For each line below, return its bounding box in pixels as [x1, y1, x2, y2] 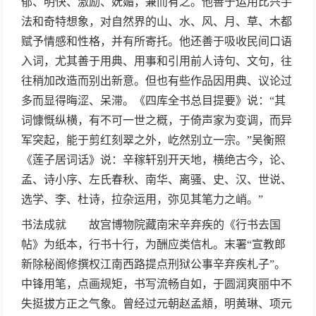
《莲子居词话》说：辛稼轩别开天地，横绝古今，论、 [21, 154, 292, 166]
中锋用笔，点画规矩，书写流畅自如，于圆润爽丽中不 [21, 278, 292, 290]
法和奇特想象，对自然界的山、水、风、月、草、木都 [21, 16, 292, 28]
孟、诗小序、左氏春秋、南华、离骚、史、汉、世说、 [21, 174, 292, 186]
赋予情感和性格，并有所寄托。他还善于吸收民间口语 [21, 35, 292, 47]
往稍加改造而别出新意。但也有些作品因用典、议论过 [21, 75, 292, 87]
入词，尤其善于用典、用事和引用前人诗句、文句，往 [21, 55, 292, 67]
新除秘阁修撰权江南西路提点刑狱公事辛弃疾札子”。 [21, 258, 286, 270]
